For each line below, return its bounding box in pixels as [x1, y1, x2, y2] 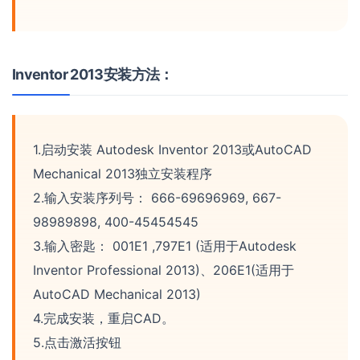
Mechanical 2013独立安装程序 [33, 166, 212, 182]
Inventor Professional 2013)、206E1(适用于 [33, 262, 294, 279]
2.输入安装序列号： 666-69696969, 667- [33, 190, 281, 207]
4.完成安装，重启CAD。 [33, 310, 174, 327]
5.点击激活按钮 [33, 334, 121, 351]
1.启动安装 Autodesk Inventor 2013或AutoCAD [33, 141, 312, 158]
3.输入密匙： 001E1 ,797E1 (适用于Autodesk [33, 238, 297, 255]
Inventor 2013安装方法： [12, 66, 174, 84]
